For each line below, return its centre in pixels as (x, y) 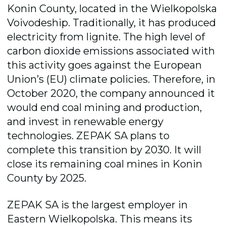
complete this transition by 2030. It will (104, 150)
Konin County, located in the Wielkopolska (112, 8)
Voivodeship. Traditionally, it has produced (112, 22)
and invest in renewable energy (86, 121)
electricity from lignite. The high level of (106, 37)
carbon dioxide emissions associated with (111, 51)
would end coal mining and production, (105, 107)
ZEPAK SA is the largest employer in (98, 205)
